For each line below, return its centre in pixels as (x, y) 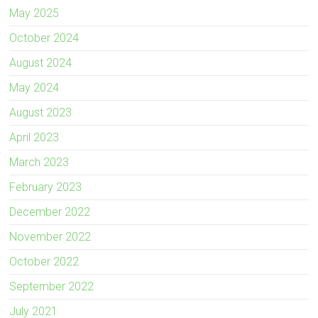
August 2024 (41, 63)
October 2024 (44, 38)
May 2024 (34, 88)
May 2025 (34, 13)
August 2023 (41, 113)
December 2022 (50, 212)
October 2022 (44, 262)
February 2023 (46, 187)
